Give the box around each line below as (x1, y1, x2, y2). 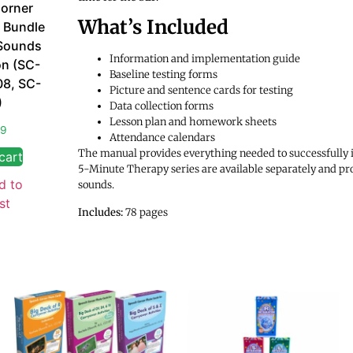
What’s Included (77, 15, 229, 40)
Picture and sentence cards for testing (109, 84, 293, 98)
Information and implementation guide (109, 52, 300, 66)
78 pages (122, 205, 168, 219)
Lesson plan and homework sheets (109, 115, 277, 129)
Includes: (77, 205, 123, 219)
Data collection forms (109, 99, 214, 113)
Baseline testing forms (109, 68, 217, 82)
